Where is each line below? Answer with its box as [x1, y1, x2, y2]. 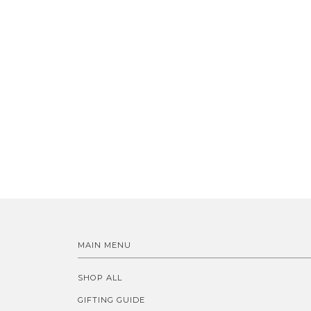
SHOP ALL [78, 273, 122, 283]
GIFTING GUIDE [78, 295, 145, 305]
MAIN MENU [78, 240, 131, 251]
